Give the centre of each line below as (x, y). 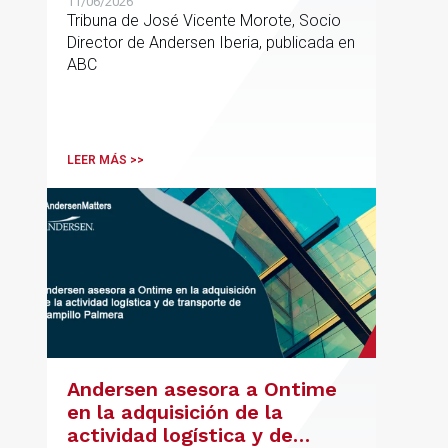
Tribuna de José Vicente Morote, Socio (204, 21)
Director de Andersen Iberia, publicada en (211, 43)
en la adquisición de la (175, 412)
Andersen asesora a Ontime (202, 389)
